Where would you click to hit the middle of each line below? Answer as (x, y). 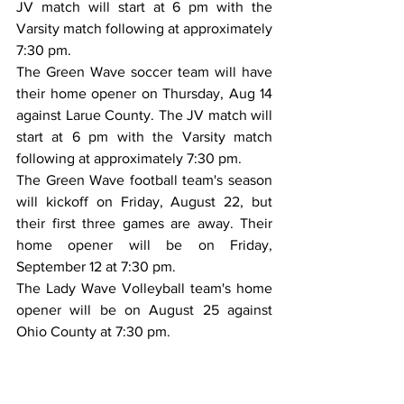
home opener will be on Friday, (144, 245)
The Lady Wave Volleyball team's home (144, 288)
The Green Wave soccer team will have (144, 72)
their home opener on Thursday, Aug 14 (144, 93)
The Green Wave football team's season (144, 180)
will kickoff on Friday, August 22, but (144, 202)
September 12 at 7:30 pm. (96, 266)
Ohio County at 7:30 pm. (93, 331)
